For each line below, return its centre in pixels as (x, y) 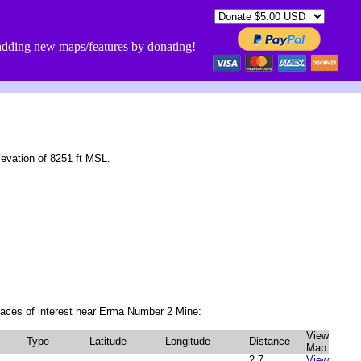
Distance (270, 341)
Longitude (188, 341)
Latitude (108, 341)
